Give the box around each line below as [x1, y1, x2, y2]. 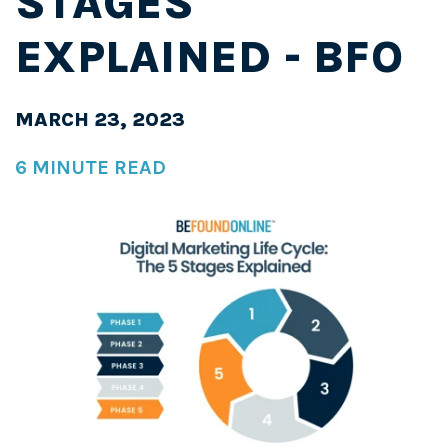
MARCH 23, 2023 [15, 108, 185, 131]
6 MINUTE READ [15, 156, 166, 179]
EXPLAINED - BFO [15, 31, 403, 83]
